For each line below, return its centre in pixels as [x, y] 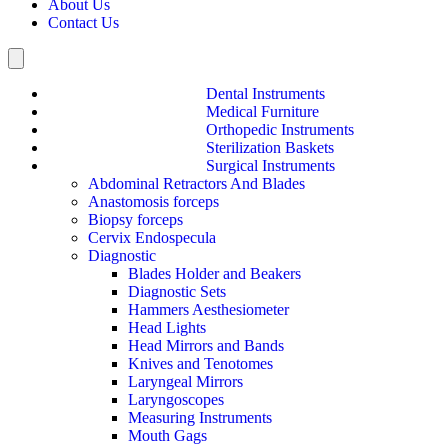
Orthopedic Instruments [280, 129]
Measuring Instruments [200, 417]
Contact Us [83, 22]
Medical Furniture [262, 111]
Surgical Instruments [270, 165]
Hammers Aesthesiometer [208, 309]
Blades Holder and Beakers [214, 273]
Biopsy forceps [135, 219]
